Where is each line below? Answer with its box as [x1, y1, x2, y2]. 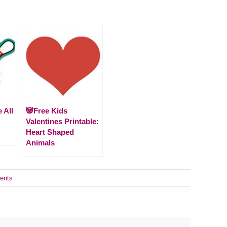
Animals [26, 138, 55, 147]
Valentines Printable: [26, 117, 99, 126]
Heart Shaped [26, 127, 74, 136]
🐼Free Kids [26, 106, 67, 115]
